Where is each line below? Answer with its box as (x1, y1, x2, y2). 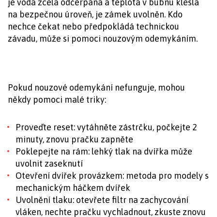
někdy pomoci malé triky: (8, 94, 106, 105)
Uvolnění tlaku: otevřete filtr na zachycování (15, 195, 188, 205)
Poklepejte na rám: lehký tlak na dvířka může (15, 146, 192, 157)
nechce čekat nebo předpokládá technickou (8, 21, 179, 32)
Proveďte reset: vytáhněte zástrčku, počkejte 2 (15, 122, 197, 133)
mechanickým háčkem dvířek (15, 183, 130, 193)
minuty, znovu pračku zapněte (15, 134, 133, 145)
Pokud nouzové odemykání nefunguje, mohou (8, 82, 185, 93)
